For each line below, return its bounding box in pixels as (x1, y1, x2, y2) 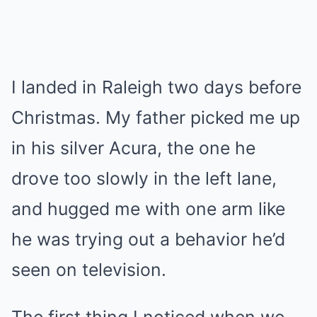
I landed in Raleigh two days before (11, 76, 301, 98)
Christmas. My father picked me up (11, 107, 300, 128)
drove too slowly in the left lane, (11, 168, 277, 189)
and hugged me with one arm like (11, 198, 285, 219)
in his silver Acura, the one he (11, 137, 255, 158)
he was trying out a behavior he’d (11, 229, 285, 250)
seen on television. (11, 259, 166, 280)
